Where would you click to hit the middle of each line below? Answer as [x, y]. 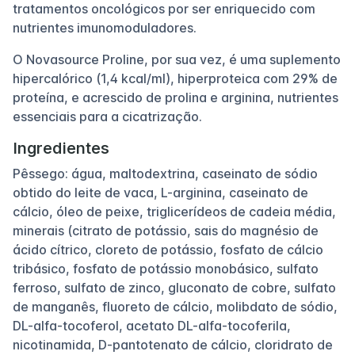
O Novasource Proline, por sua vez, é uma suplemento [177, 59]
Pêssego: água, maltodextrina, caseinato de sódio [165, 173]
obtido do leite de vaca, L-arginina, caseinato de [160, 192]
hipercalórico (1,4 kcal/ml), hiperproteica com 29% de [175, 78]
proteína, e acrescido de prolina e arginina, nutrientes [176, 97]
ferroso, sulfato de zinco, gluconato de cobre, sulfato [174, 287]
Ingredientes [61, 148]
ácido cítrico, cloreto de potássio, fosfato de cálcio [168, 249]
